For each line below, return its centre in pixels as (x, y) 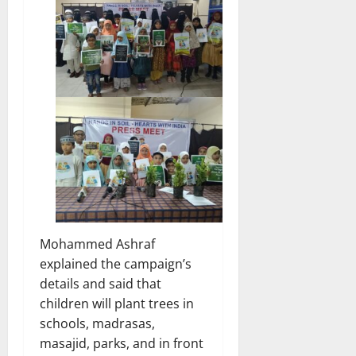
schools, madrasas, (97, 323)
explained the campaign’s (116, 263)
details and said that (101, 283)
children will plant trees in (117, 303)
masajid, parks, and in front (122, 343)
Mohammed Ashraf (97, 244)
